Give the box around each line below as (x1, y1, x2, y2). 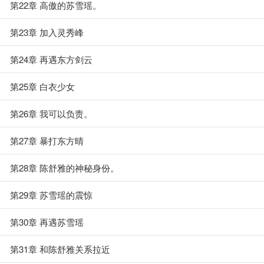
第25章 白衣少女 (10, 80, 75, 93)
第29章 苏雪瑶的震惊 (10, 189, 93, 201)
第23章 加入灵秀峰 (10, 26, 84, 38)
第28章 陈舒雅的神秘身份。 (10, 161, 119, 174)
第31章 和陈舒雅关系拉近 (10, 243, 110, 255)
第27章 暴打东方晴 (10, 134, 84, 147)
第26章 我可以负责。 (10, 107, 93, 120)
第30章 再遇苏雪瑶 (10, 216, 84, 228)
